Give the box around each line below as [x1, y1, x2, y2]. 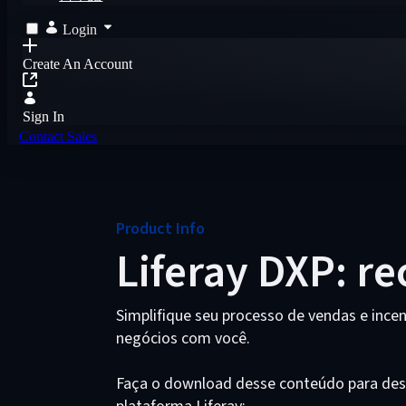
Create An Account [23, 56, 133, 72]
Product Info [116, 217, 205, 240]
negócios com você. [116, 327, 250, 350]
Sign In [23, 109, 65, 124]
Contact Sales [19, 129, 98, 144]
